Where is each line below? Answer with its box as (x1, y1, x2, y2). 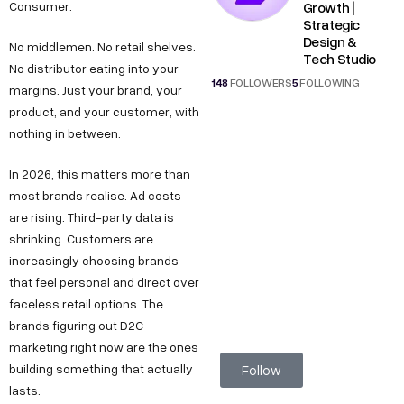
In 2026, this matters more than (9, 165, 190, 183)
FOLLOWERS (228, 74, 292, 90)
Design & (302, 31, 357, 51)
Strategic (302, 14, 360, 34)
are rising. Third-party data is (9, 208, 174, 226)
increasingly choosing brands (9, 252, 179, 270)
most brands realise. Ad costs (9, 187, 181, 205)
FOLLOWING (298, 74, 360, 90)
